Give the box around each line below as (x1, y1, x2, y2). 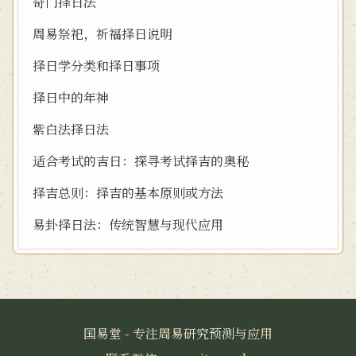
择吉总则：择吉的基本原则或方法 (33, 184, 223, 202)
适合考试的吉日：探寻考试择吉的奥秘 (33, 152, 249, 170)
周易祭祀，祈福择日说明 (33, 25, 172, 43)
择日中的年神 (33, 88, 109, 106)
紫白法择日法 (33, 120, 109, 138)
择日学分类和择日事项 (33, 56, 160, 75)
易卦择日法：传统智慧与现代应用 (33, 215, 223, 234)
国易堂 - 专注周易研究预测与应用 (83, 324, 273, 342)
